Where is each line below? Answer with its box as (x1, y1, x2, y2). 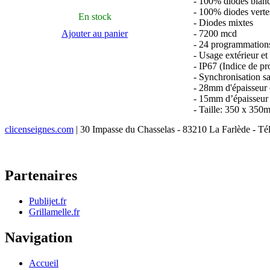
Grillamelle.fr (29, 206, 80, 217)
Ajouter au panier (61, 28, 128, 39)
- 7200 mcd (193, 28, 237, 39)
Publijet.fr (29, 195, 66, 206)
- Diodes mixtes (193, 17, 253, 28)
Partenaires (5, 167, 77, 183)
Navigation (5, 229, 72, 245)
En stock (78, 11, 111, 22)
